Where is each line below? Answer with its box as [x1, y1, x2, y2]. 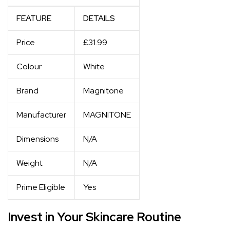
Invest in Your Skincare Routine [8, 209, 181, 225]
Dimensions [16, 133, 59, 144]
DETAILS [83, 13, 115, 24]
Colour [16, 61, 42, 72]
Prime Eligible [16, 182, 65, 193]
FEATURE [16, 13, 51, 24]
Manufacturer [16, 109, 66, 120]
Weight [16, 158, 43, 168]
